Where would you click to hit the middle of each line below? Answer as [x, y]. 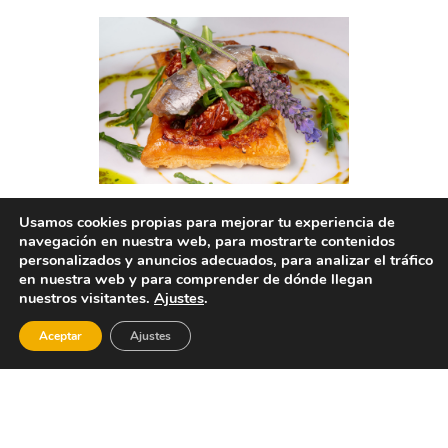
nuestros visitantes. [86, 298]
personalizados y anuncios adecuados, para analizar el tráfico [226, 260]
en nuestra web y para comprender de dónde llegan [196, 279]
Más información [133, 383]
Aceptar [60, 336]
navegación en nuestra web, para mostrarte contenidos [207, 241]
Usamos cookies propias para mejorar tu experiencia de [207, 222]
